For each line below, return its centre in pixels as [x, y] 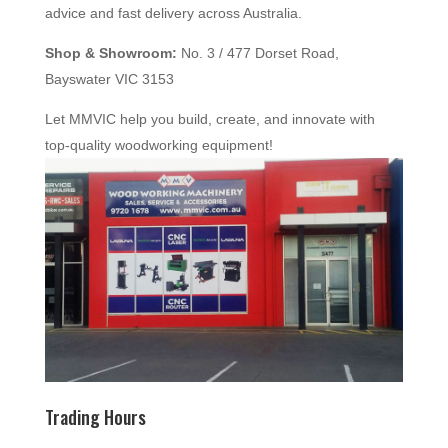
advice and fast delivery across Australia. [173, 12]
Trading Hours [95, 416]
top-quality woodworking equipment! [158, 144]
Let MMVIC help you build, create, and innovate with [209, 118]
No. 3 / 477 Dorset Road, [257, 52]
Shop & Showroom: [110, 52]
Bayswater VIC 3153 [109, 78]
